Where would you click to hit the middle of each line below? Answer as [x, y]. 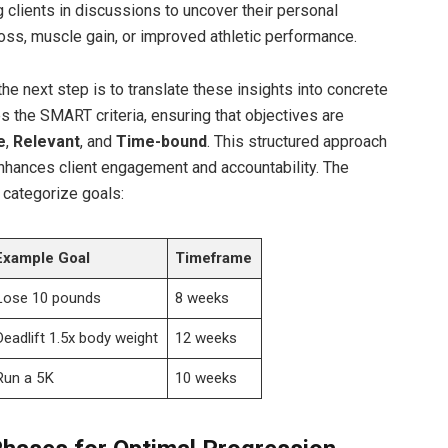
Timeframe [214, 257]
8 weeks [202, 297]
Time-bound [161, 141]
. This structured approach [296, 141]
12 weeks [206, 337]
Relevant [46, 141]
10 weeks [206, 377]
